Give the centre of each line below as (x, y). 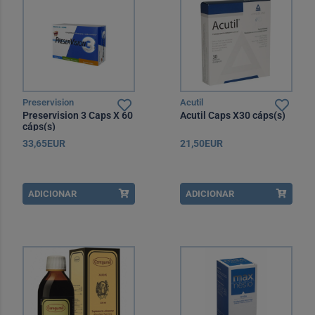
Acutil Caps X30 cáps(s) (233, 115)
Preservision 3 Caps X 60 (78, 115)
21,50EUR (201, 143)
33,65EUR (44, 143)
